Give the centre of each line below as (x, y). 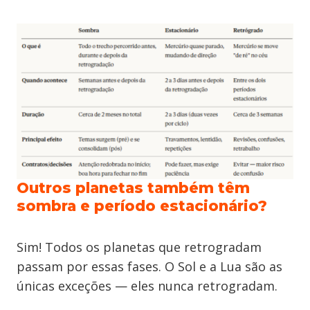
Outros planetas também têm (133, 188)
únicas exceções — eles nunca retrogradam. (147, 286)
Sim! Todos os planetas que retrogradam (139, 247)
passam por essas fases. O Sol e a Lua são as (149, 267)
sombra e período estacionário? (142, 206)
